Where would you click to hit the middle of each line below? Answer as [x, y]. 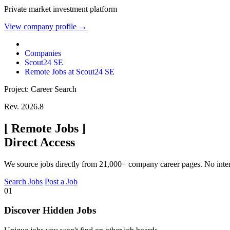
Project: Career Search [40, 89]
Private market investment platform [61, 9]
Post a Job [61, 181]
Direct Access [40, 142]
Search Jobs [23, 181]
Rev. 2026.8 [24, 106]
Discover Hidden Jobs [50, 210]
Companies [43, 53]
